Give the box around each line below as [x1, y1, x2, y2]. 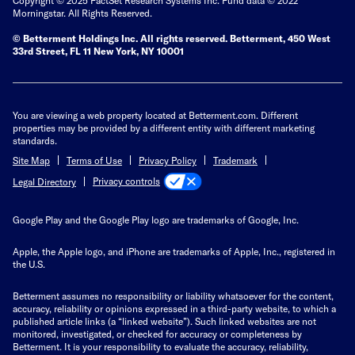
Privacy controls [93, 175, 160, 187]
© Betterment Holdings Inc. [13, 32, 138, 44]
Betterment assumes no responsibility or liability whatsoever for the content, [13, 290, 334, 302]
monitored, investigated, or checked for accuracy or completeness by [13, 328, 302, 340]
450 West [288, 32, 330, 44]
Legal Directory [13, 175, 76, 187]
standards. [13, 134, 57, 146]
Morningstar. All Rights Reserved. [13, 6, 152, 18]
